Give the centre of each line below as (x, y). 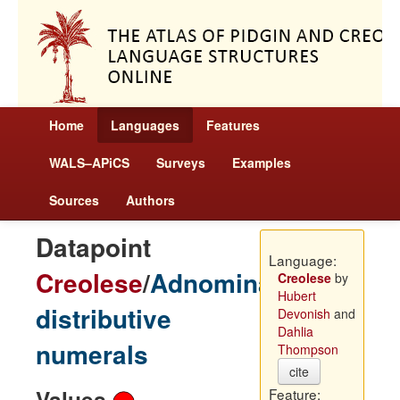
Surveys (181, 162)
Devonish (304, 313)
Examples (262, 162)
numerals (92, 354)
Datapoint (93, 247)
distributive (104, 318)
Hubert (296, 296)
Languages (145, 125)
